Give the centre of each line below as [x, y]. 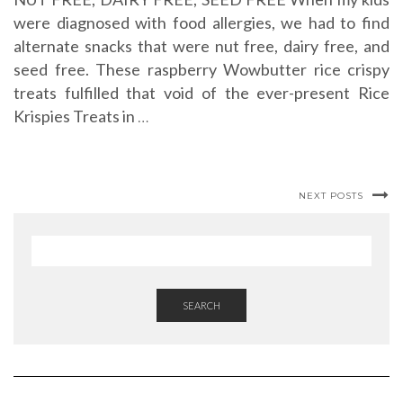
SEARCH [201, 305]
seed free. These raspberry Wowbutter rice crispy [201, 69]
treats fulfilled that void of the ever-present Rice [201, 92]
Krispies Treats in [76, 116]
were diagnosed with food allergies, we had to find [201, 22]
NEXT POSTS [331, 195]
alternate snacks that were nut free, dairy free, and [201, 45]
